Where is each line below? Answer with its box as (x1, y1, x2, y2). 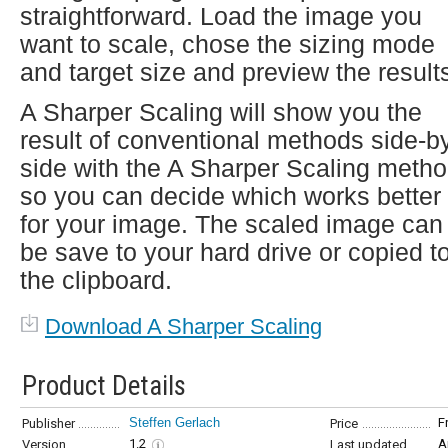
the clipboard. (20, 266, 172, 294)
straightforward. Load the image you (20, 2, 422, 30)
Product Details (22, 370, 186, 402)
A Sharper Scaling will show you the (20, 98, 422, 126)
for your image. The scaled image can (20, 210, 443, 238)
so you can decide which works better (20, 182, 441, 210)
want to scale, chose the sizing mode (20, 30, 435, 58)
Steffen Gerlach (129, 415, 220, 430)
